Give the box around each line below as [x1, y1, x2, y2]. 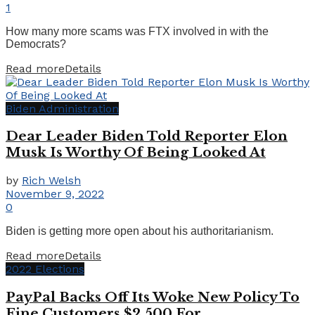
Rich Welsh [22, 174, 81, 188]
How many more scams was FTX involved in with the [6, 25, 269, 37]
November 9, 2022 [6, 187, 104, 201]
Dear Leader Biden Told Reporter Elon [6, 128, 288, 145]
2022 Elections [6, 262, 84, 276]
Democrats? [6, 37, 66, 50]
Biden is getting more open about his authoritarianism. [6, 225, 274, 238]
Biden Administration [6, 101, 119, 115]
